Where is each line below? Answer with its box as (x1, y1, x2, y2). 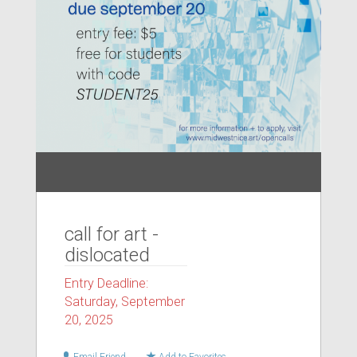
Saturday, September (65, 294, 185, 309)
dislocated (65, 244, 150, 266)
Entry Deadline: (65, 276, 148, 291)
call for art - (65, 223, 159, 245)
